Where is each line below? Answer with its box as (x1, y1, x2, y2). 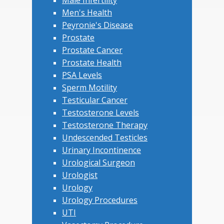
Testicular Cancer (62, 94, 127, 106)
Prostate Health (62, 57, 121, 68)
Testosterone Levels (62, 107, 139, 118)
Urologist (62, 169, 97, 181)
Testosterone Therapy (62, 119, 147, 131)
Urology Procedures (62, 194, 137, 206)
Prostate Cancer (62, 44, 122, 56)
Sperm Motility (62, 82, 117, 93)
